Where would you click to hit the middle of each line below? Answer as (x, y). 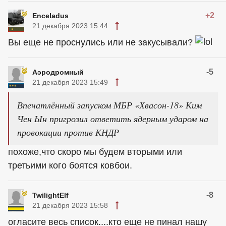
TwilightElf (50, 195)
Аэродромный (58, 72)
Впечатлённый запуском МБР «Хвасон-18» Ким (109, 105)
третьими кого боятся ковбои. (70, 166)
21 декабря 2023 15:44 (70, 26)
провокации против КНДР (68, 132)
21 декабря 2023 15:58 (70, 206)
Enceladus (50, 16)
